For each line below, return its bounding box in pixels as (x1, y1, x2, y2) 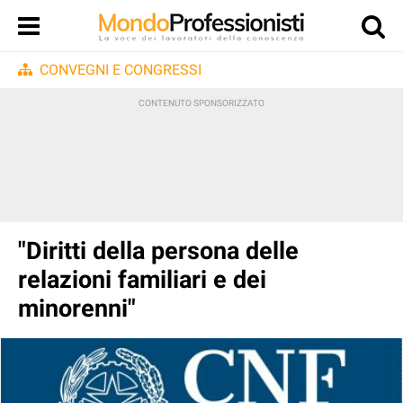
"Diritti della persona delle (18, 237, 299, 265)
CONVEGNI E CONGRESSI (40, 61, 201, 78)
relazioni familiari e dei (18, 265, 266, 294)
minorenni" (18, 294, 136, 323)
